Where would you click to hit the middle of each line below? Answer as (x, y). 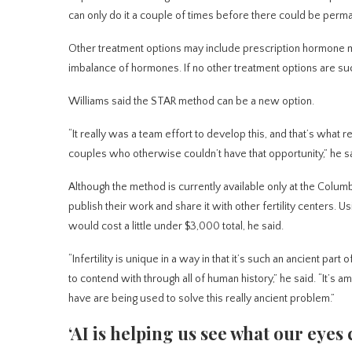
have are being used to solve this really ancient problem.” (202, 298)
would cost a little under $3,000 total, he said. (176, 226)
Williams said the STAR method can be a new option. (191, 101)
